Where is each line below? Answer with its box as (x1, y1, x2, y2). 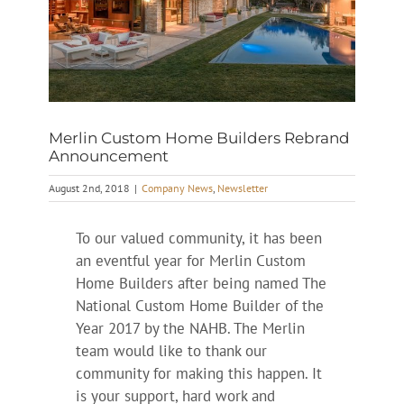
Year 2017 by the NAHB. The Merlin (75, 318, 305, 339)
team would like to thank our (75, 341, 267, 362)
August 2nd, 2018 (48, 181, 130, 196)
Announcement (48, 146, 169, 165)
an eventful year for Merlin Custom (75, 251, 306, 271)
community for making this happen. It (75, 363, 322, 384)
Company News (141, 181, 213, 196)
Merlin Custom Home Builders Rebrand (48, 128, 350, 147)
